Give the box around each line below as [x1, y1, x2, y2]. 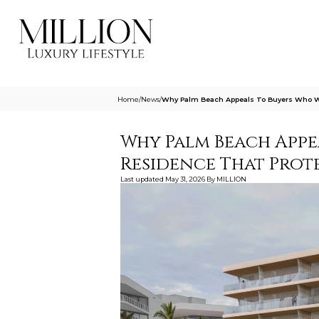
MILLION [216, 174, 246, 183]
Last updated [120, 174, 164, 183]
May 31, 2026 [164, 174, 205, 183]
